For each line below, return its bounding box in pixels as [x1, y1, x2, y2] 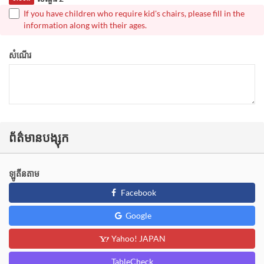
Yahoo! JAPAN [109, 233, 166, 243]
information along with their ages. [24, 19, 147, 30]
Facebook [118, 187, 156, 197]
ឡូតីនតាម [9, 168, 39, 179]
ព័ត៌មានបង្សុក [9, 130, 69, 144]
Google [123, 210, 151, 220]
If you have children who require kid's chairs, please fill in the [24, 8, 245, 18]
